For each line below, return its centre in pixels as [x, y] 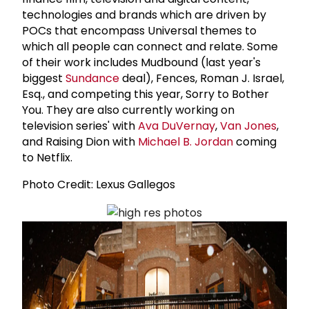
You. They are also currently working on [128, 110]
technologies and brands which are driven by [144, 14]
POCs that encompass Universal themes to [139, 30]
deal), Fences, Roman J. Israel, [202, 78]
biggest [44, 78]
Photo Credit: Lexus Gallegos [99, 184]
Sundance [92, 78]
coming [255, 141]
